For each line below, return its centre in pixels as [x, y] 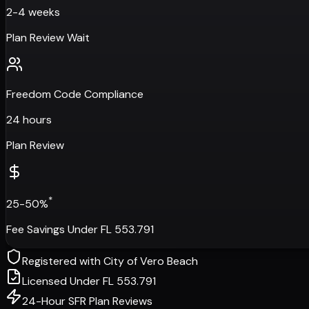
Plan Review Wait [48, 37]
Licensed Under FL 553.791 [89, 281]
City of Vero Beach [151, 261]
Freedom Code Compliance [75, 94]
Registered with [63, 261]
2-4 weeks [33, 12]
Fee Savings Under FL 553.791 [80, 230]
